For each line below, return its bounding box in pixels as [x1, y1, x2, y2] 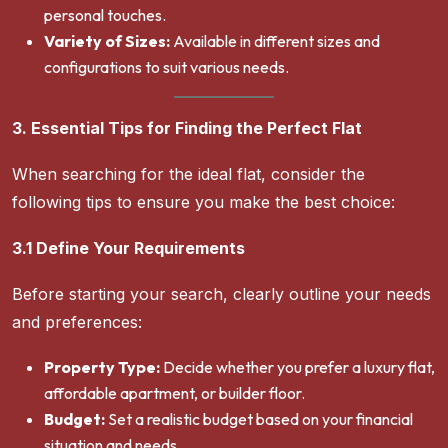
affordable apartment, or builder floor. [44, 383, 305, 404]
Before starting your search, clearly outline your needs [12, 284, 431, 305]
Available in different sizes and [170, 31, 380, 52]
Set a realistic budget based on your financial [105, 409, 413, 430]
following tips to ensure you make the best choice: [12, 192, 395, 213]
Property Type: [44, 357, 160, 378]
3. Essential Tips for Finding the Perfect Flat [12, 118, 362, 139]
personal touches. [44, 5, 166, 26]
